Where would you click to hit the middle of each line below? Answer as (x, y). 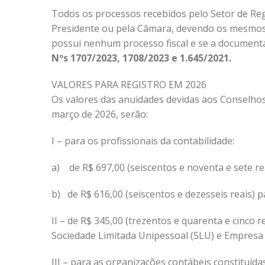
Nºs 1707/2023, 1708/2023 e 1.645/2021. (141, 58)
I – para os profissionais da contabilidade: (143, 141)
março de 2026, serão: (100, 114)
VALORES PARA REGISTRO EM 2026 (129, 85)
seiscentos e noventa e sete (191, 167)
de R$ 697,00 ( (100, 167)
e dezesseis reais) (216, 194)
